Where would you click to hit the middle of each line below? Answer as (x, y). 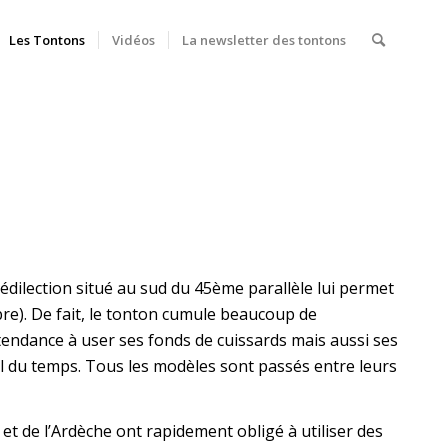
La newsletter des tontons (264, 40)
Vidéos (133, 40)
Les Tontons (47, 40)
